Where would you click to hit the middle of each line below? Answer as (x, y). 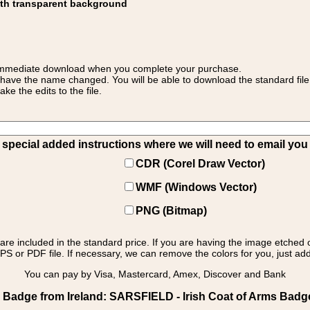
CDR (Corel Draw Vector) (200, 164)
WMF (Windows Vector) (196, 187)
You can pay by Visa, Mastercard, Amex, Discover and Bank (155, 274)
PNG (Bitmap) (171, 211)
